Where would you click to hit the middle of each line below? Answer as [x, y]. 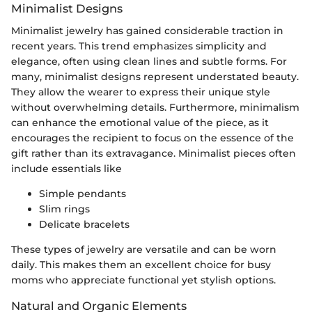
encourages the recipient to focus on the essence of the [153, 138]
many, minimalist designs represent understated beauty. [155, 76]
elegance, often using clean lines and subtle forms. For [149, 61]
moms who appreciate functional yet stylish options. [143, 280]
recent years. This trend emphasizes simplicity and [139, 46]
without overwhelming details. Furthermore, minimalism [155, 107]
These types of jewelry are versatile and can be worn [144, 249]
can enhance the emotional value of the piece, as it [140, 122]
